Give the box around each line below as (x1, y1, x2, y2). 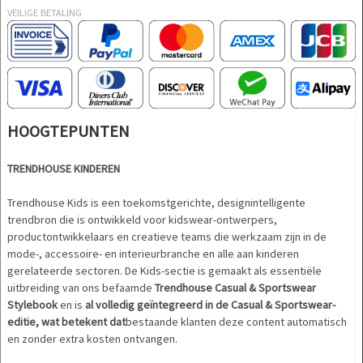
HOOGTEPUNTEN (7, 121, 130, 142)
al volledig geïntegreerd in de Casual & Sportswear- (85, 297, 335, 313)
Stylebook (7, 297, 58, 313)
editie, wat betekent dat (7, 314, 126, 330)
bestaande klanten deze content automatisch (126, 314, 347, 330)
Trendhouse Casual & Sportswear (155, 280, 316, 296)
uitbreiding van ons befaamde (7, 280, 155, 296)
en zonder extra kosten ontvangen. (7, 331, 177, 347)
